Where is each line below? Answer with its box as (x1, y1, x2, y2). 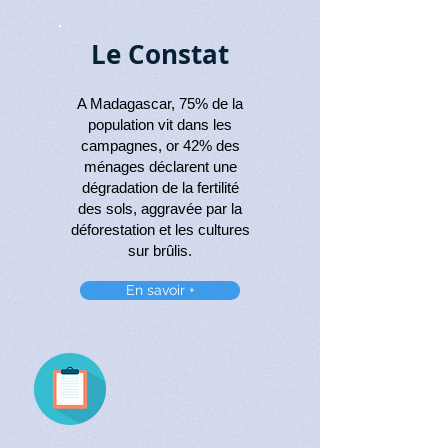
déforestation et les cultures (70, 221, 250, 238)
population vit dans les (88, 116, 232, 133)
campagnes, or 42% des (80, 137, 240, 154)
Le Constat (91, 36, 229, 72)
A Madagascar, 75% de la (77, 95, 243, 112)
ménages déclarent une (83, 158, 237, 175)
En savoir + (125, 282, 195, 298)
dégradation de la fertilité (81, 179, 239, 196)
